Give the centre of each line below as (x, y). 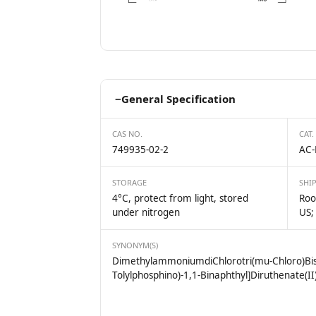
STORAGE (129, 182)
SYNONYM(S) (135, 245)
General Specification (178, 99)
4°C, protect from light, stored (180, 198)
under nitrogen (146, 212)
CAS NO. (127, 134)
